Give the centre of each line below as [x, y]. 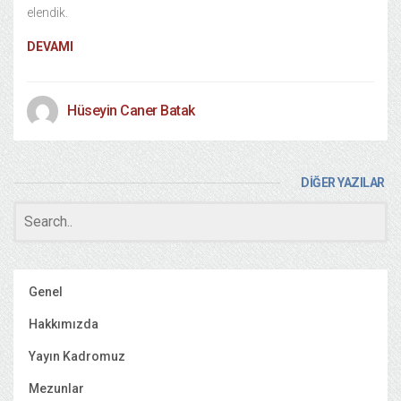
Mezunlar [56, 388]
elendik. [47, 13]
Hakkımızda [64, 324]
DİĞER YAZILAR [343, 183]
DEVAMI [50, 47]
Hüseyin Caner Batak [131, 111]
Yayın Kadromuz [77, 356]
